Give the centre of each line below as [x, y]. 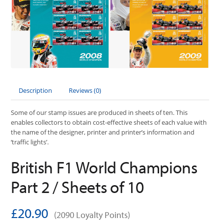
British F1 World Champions [104, 167]
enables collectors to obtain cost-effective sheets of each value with [109, 123]
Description [36, 91]
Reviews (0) [85, 91]
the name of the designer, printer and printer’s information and [103, 132]
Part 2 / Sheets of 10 [77, 186]
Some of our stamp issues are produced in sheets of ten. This [99, 113]
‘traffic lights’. [30, 142]
